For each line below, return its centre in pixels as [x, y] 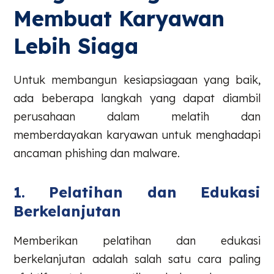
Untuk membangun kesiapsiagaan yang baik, [137, 80]
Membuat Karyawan [119, 18]
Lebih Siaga [76, 46]
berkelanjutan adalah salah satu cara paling [137, 259]
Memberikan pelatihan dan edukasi [137, 241]
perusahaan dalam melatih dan [137, 116]
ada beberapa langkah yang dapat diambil [137, 98]
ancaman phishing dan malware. [97, 153]
